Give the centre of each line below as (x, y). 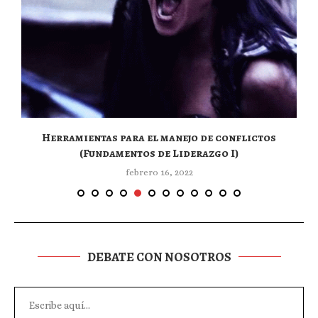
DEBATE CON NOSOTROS (159, 257)
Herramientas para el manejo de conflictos (159, 138)
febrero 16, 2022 (159, 172)
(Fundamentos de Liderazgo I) (159, 154)
